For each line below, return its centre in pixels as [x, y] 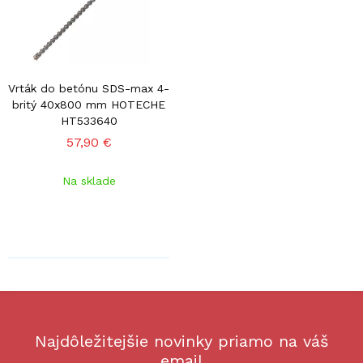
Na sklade [89, 181]
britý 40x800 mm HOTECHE [89, 105]
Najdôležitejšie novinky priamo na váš [181, 341]
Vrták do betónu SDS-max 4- [89, 88]
